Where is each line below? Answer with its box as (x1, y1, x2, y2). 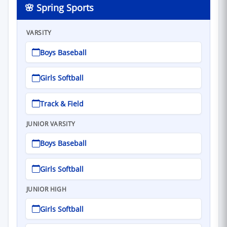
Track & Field (40, 98, 84, 108)
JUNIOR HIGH (26, 185, 67, 194)
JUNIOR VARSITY (26, 120, 75, 129)
